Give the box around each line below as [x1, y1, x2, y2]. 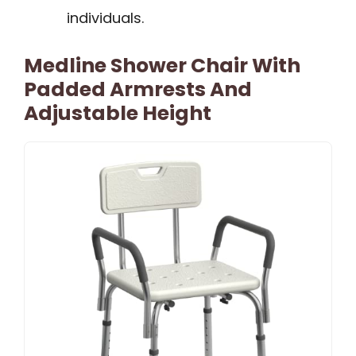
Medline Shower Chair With [24, 52, 300, 80]
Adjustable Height [24, 99, 211, 128]
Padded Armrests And [24, 75, 252, 104]
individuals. [67, 8, 144, 29]
